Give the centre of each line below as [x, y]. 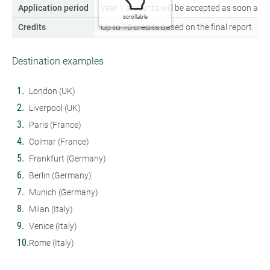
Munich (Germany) [64, 192]
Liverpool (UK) [55, 108]
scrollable [135, 17]
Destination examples [58, 61]
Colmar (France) [59, 141]
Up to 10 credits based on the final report [176, 27]
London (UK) [52, 91]
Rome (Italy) [52, 243]
